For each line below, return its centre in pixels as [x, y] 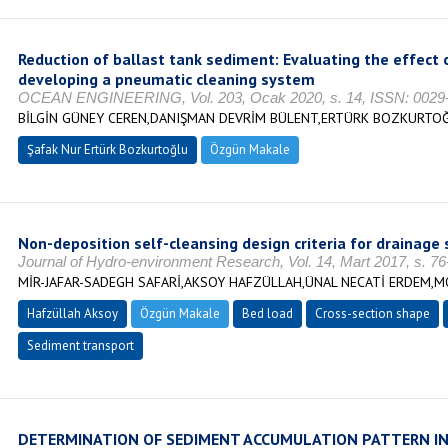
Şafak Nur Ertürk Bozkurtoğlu [107, 149]
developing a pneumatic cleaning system [166, 79]
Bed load [267, 313]
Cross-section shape [372, 313]
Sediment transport [80, 345]
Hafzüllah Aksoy [72, 313]
